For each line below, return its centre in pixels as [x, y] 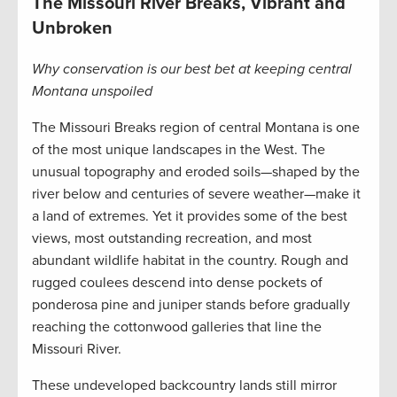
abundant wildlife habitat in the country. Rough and [190, 261]
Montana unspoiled [92, 92]
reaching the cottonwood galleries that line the [177, 327]
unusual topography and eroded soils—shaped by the [196, 172]
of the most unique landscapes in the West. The [179, 150]
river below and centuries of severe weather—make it [196, 195]
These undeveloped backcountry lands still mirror [184, 386]
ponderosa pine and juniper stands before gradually [191, 305]
